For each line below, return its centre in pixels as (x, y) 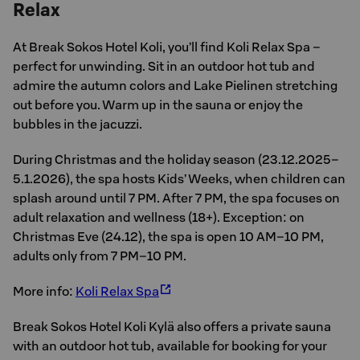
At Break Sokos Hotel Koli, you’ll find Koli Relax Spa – (167, 47)
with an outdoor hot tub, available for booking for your (170, 346)
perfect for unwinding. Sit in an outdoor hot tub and (164, 66)
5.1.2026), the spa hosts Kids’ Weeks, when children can (179, 178)
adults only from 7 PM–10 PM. (100, 256)
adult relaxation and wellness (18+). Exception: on (159, 217)
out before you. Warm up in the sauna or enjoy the (158, 104)
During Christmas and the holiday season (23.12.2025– (176, 159)
